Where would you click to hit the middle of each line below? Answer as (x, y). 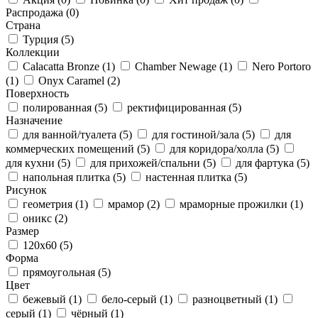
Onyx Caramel (71, 81)
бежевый (44, 299)
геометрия (48, 204)
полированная (57, 108)
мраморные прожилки (234, 204)
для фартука (265, 163)
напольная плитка (66, 177)
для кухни (30, 163)
